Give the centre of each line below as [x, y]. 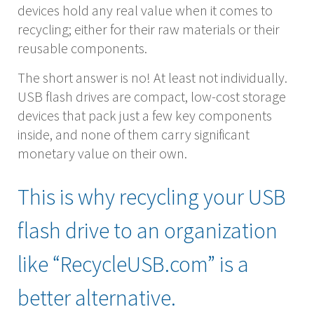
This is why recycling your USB [152, 197]
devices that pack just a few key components [145, 116]
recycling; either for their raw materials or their [149, 29]
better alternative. [97, 298]
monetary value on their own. [102, 153]
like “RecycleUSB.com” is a [133, 265]
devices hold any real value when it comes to [145, 11]
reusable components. [82, 48]
